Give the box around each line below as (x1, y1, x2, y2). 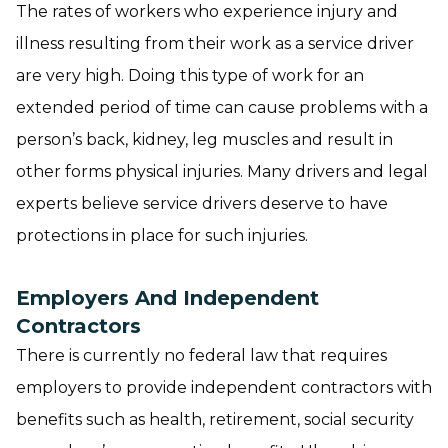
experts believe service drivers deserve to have (16, 194, 388, 213)
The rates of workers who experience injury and (16, 2, 398, 21)
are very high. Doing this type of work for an (16, 66, 364, 85)
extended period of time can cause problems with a (16, 98, 428, 117)
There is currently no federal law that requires (16, 346, 387, 365)
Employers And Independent (16, 286, 319, 310)
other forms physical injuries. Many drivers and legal (16, 162, 428, 181)
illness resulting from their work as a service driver (16, 34, 414, 53)
